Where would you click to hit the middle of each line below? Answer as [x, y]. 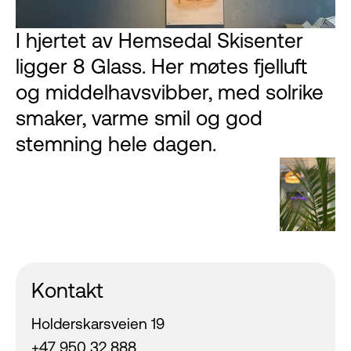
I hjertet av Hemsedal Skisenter [159, 40]
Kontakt [67, 291]
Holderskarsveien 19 [98, 324]
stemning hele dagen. [116, 144]
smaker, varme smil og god [139, 118]
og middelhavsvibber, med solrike [170, 92]
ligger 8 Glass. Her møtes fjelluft [161, 66]
